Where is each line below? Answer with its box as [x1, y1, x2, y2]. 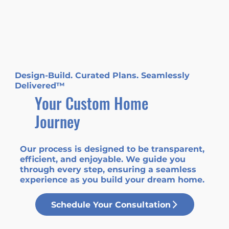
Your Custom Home [35, 91, 149, 115]
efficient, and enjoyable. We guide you [19, 154, 186, 165]
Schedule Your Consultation [51, 199, 171, 210]
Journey [35, 110, 81, 133]
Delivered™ [15, 81, 65, 91]
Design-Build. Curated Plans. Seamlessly [15, 71, 190, 81]
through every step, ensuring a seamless [19, 165, 196, 175]
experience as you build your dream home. [19, 175, 204, 185]
